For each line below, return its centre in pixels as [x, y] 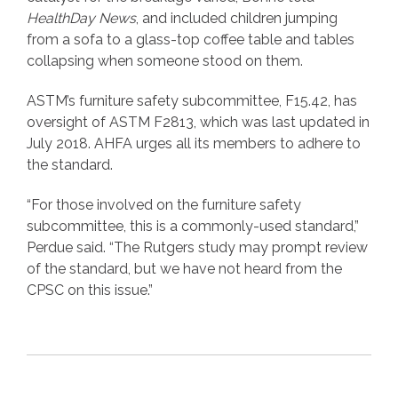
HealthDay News [81, 18]
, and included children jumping [237, 18]
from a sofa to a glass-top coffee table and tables [191, 39]
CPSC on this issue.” [90, 290]
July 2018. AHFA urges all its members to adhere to [194, 143]
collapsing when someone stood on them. [165, 60]
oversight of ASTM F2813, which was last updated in [198, 122]
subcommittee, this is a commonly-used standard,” [193, 226]
